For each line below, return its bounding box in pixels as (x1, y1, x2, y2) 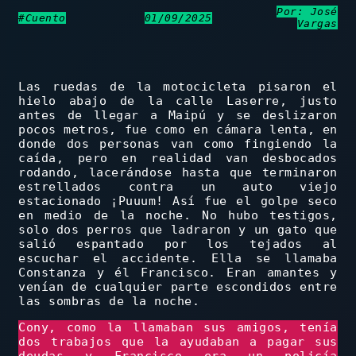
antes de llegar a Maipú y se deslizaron (18, 108, 338, 123)
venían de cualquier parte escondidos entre (18, 280, 338, 295)
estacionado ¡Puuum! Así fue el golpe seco (18, 194, 338, 209)
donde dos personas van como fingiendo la (18, 137, 338, 152)
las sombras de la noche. (18, 294, 200, 309)
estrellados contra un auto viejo (18, 180, 338, 195)
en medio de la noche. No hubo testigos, (18, 208, 338, 223)
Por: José (277, 6, 338, 18)
